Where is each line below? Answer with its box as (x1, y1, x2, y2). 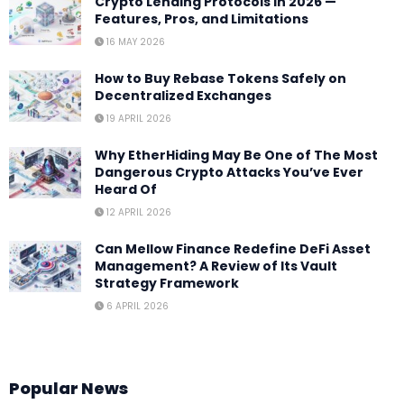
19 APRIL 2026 (104, 111, 171, 125)
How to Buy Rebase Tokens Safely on (95, 69, 346, 87)
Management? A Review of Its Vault (95, 256, 337, 275)
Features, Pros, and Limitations (95, 9, 308, 28)
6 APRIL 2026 (104, 298, 169, 313)
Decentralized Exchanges (95, 86, 271, 105)
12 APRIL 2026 (104, 205, 171, 219)
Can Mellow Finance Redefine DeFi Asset (95, 239, 371, 258)
